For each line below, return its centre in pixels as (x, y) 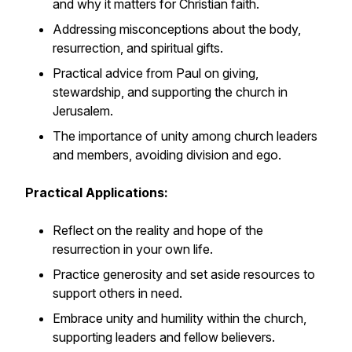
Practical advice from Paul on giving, (156, 73)
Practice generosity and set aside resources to (184, 274)
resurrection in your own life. (133, 249)
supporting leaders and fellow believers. (164, 337)
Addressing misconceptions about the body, (177, 29)
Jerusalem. (83, 111)
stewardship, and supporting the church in (170, 92)
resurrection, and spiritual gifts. (138, 48)
